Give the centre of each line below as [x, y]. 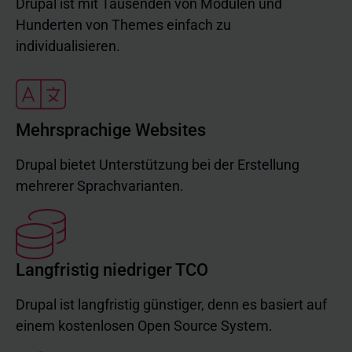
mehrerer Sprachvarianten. [100, 186]
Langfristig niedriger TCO [112, 270]
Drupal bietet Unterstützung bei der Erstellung [158, 165]
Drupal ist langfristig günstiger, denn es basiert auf [171, 304]
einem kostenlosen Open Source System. [144, 326]
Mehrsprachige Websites [111, 130]
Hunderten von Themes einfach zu [123, 25]
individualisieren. [68, 46]
